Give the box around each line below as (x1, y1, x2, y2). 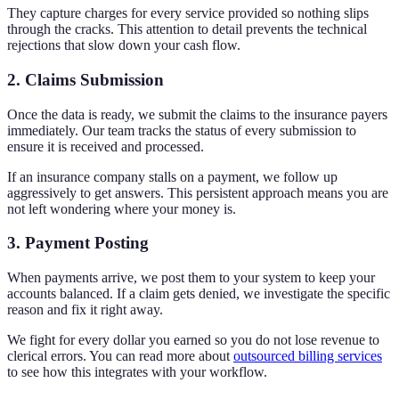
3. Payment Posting (7, 233, 149, 253)
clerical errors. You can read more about (7, 348, 233, 364)
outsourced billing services (233, 348, 382, 364)
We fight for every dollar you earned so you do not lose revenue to (7, 332, 379, 348)
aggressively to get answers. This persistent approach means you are (7, 184, 388, 200)
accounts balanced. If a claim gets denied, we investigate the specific (7, 286, 390, 302)
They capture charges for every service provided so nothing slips (7, 5, 369, 21)
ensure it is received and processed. (7, 138, 204, 154)
